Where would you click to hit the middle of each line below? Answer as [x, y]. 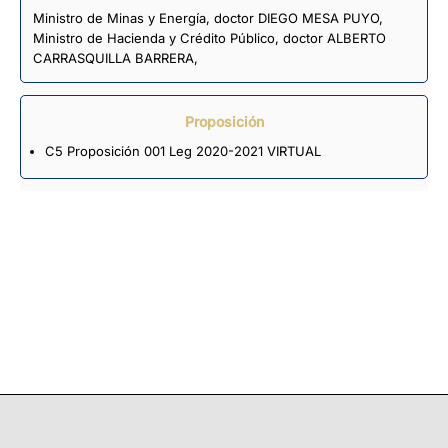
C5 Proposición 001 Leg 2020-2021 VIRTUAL [182, 150]
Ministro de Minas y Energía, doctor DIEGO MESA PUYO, [208, 17]
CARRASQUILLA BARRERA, [115, 57]
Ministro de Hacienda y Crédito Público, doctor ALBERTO [209, 37]
